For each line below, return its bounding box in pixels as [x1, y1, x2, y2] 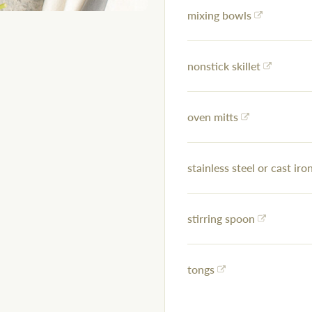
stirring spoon [187, 210, 255, 227]
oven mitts [187, 109, 238, 125]
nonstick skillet [187, 58, 260, 75]
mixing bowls [187, 7, 251, 24]
